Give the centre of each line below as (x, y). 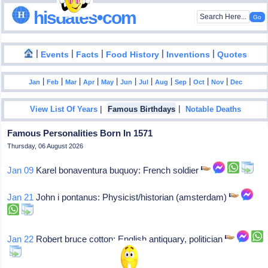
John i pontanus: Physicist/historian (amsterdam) (132, 197)
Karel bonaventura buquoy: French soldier (118, 170)
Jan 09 (21, 170)
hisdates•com (83, 17)
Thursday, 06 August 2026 (45, 146)
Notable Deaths (214, 110)
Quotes (232, 54)
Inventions (188, 54)
